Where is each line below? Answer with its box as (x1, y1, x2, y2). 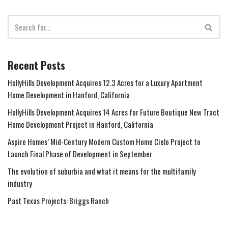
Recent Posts (8, 58, 65, 73)
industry (8, 178, 32, 189)
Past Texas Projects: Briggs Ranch (8, 195, 109, 207)
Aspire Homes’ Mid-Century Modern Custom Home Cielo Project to (8, 136, 201, 148)
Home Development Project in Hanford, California (8, 119, 153, 130)
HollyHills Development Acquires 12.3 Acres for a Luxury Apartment (8, 77, 203, 89)
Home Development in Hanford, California (8, 89, 130, 101)
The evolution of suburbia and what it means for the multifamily (8, 165, 196, 177)
